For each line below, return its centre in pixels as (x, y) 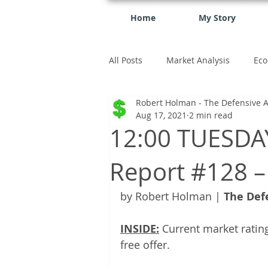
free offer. (145, 245)
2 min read (211, 115)
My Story (217, 18)
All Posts (126, 60)
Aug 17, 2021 (161, 115)
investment (155, 108)
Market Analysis (198, 60)
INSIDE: (140, 229)
